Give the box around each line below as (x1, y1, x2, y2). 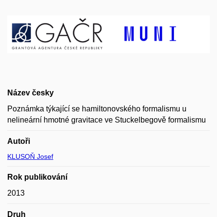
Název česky (7, 88, 54, 97)
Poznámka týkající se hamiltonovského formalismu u (7, 104, 186, 113)
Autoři (7, 137, 30, 145)
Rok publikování (7, 172, 67, 181)
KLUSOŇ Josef (7, 152, 53, 160)
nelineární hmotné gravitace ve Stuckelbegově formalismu (7, 115, 206, 124)
